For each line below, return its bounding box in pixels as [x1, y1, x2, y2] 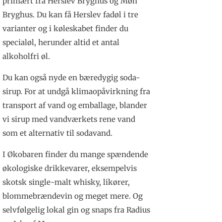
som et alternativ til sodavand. [2, 128, 112, 138]
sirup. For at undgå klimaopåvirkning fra [2, 87, 150, 97]
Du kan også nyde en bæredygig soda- [2, 73, 140, 83]
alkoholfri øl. [2, 52, 50, 61]
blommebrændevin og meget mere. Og [2, 191, 143, 201]
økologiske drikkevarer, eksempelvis [2, 164, 137, 173]
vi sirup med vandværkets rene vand [2, 114, 135, 124]
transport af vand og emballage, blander [2, 101, 147, 111]
